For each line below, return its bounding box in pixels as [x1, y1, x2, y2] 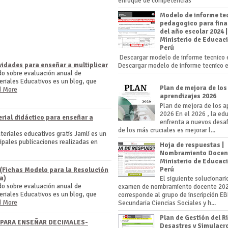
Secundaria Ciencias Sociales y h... [118, 199, 216, 208]
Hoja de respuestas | [160, 140, 224, 149]
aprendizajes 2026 [160, 92, 217, 100]
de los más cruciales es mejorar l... [118, 126, 215, 134]
